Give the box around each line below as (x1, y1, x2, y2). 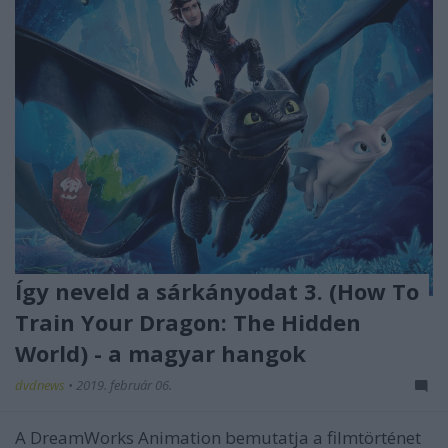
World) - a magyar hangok (15, 337, 306, 368)
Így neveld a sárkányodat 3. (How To (15, 275, 419, 306)
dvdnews (15, 375, 68, 394)
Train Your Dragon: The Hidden (15, 306, 361, 337)
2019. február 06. (76, 375, 172, 394)
